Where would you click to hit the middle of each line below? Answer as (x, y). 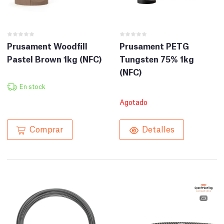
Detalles (158, 129)
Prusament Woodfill (47, 46)
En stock (32, 86)
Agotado (133, 102)
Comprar (46, 129)
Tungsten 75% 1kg (157, 59)
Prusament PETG (154, 46)
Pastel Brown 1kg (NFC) (54, 59)
